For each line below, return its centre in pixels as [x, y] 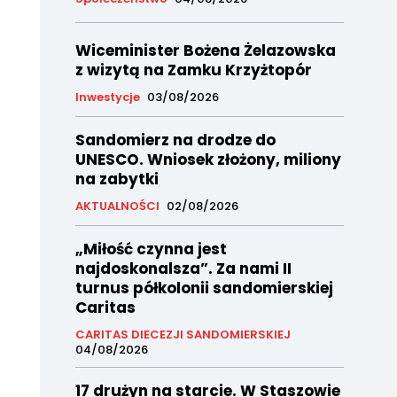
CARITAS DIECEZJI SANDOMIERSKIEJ [183, 335]
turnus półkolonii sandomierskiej [204, 288]
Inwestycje [107, 97]
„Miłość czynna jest [151, 249]
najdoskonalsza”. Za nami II [183, 269]
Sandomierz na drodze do [175, 140]
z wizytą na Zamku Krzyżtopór [193, 70]
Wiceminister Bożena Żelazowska [205, 51]
